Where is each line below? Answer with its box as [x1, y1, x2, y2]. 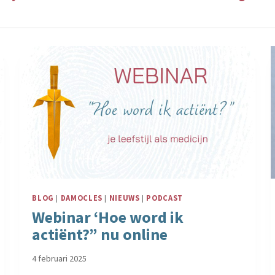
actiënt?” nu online [32, 223, 168, 244]
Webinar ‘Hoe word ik [32, 206, 184, 227]
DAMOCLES [60, 193, 103, 203]
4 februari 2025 [32, 253, 87, 265]
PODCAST [146, 193, 183, 203]
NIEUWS [109, 193, 140, 203]
